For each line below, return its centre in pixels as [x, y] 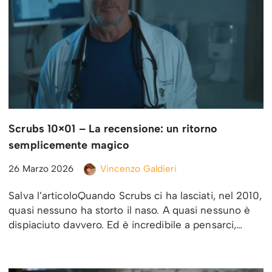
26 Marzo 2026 [41, 168]
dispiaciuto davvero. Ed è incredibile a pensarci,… [127, 224]
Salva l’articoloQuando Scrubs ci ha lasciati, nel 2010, [135, 195]
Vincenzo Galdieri [138, 168]
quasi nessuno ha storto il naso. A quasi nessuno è [130, 210]
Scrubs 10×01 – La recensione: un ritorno [113, 128]
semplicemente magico [69, 145]
